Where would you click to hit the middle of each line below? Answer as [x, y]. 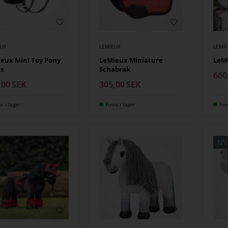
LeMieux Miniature [131, 60]
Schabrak [115, 69]
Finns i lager [120, 104]
